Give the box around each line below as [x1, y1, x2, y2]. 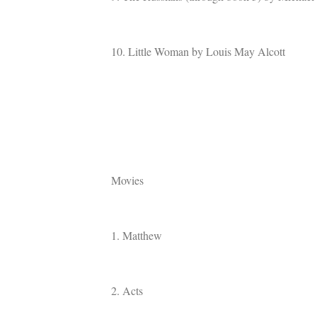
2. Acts [111, 283, 143, 298]
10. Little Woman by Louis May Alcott [111, 44, 285, 59]
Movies [111, 173, 144, 188]
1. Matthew [111, 228, 162, 243]
